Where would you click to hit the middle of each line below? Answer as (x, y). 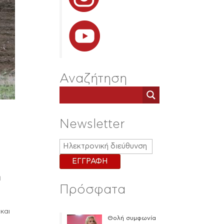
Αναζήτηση (93, 79)
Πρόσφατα (93, 190)
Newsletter (92, 124)
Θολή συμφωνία (131, 218)
